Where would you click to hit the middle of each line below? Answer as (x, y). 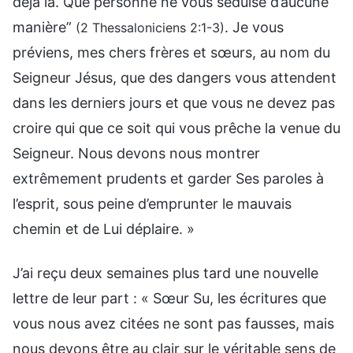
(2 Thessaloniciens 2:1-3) (150, 27)
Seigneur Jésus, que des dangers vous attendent (175, 77)
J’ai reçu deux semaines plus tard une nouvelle (165, 273)
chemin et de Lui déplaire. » (104, 229)
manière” (44, 27)
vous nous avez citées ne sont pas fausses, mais (173, 323)
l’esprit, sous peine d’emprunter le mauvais (152, 203)
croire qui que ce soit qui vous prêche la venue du (176, 128)
